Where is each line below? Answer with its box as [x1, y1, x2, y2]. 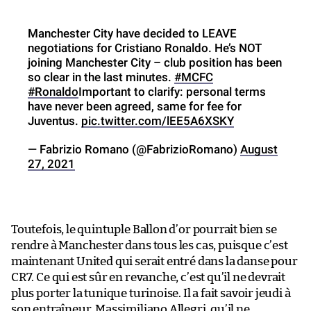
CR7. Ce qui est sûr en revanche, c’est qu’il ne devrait [11, 271, 286, 283]
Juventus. [28, 113, 81, 128]
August [240, 142, 278, 156]
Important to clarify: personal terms [78, 84, 266, 99]
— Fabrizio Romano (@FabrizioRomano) [28, 142, 240, 156]
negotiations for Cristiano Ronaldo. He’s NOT [28, 40, 262, 55]
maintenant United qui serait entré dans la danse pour [11, 255, 298, 267]
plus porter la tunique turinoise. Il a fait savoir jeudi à [11, 287, 291, 299]
